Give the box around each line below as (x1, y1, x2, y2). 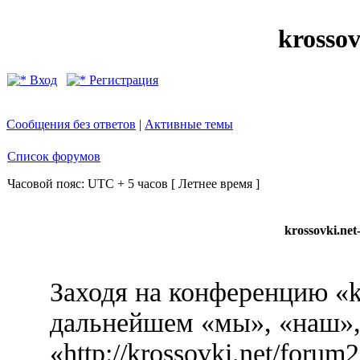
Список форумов (7, 149, 100, 163)
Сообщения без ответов (6, 117, 136, 131)
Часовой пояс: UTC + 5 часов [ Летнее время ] (7, 177, 260, 190)
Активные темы (145, 117, 233, 131)
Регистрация (86, 73, 158, 87)
